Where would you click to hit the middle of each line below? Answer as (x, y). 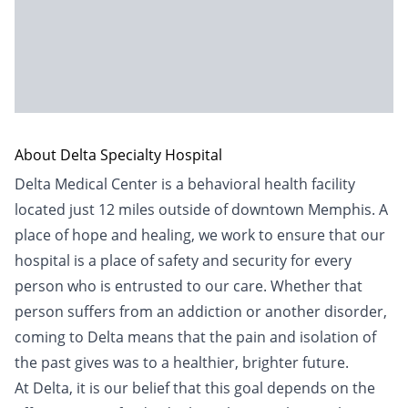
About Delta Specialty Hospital (118, 155)
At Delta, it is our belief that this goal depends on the (195, 388)
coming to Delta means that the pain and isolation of (195, 337)
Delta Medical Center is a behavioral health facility (185, 184)
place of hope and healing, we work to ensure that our (200, 235)
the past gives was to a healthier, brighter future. (182, 362)
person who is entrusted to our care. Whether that (189, 286)
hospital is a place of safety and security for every (183, 260)
